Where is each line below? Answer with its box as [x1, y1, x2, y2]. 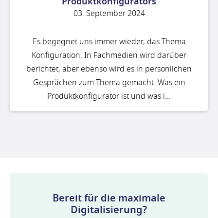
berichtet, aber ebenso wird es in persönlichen [26, 63, 192, 75]
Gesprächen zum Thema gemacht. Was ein [33, 77, 185, 89]
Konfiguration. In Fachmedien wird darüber [32, 50, 186, 62]
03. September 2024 [73, 7, 145, 19]
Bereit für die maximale [52, 191, 165, 206]
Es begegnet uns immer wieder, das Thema [32, 36, 186, 48]
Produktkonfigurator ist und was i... [47, 91, 171, 103]
